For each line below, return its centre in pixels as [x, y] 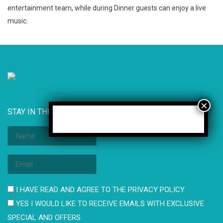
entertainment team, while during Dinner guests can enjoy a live [107, 8]
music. [18, 21]
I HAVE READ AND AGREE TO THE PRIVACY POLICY [99, 190]
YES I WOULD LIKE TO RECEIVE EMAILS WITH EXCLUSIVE [109, 204]
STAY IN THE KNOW [42, 112]
